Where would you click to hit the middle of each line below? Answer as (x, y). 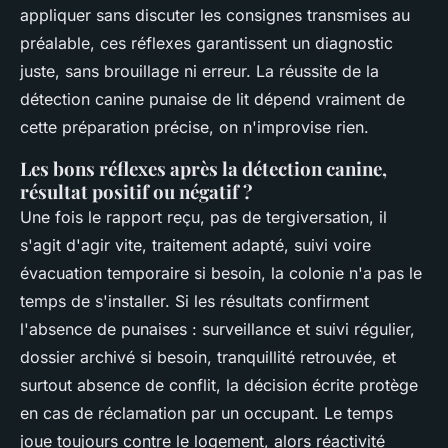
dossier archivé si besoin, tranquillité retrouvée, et (208, 357)
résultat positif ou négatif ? (136, 192)
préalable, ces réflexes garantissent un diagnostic (206, 43)
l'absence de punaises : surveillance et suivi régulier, (217, 329)
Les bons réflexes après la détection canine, (203, 169)
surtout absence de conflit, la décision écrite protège (219, 385)
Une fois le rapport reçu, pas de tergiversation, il (203, 217)
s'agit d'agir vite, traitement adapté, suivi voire (195, 245)
